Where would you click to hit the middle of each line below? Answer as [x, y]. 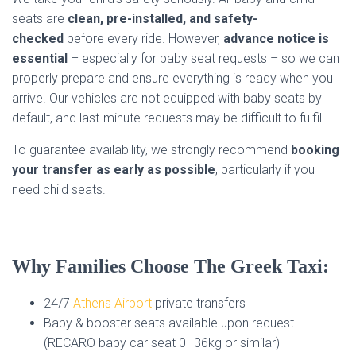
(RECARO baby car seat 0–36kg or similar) [162, 343]
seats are [40, 19]
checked [38, 39]
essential [40, 58]
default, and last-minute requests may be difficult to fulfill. [170, 118]
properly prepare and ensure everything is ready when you [172, 78]
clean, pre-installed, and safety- [163, 19]
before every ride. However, [143, 39]
